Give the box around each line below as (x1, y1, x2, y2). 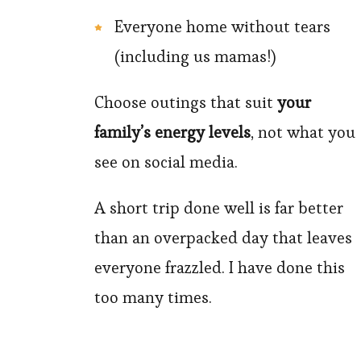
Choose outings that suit (94, 92, 277, 114)
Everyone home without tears (114, 16, 330, 38)
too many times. (94, 287, 212, 309)
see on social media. (94, 151, 238, 173)
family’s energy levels (94, 122, 251, 143)
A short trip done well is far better (94, 197, 343, 219)
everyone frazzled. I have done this (94, 257, 345, 279)
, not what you (251, 122, 355, 143)
